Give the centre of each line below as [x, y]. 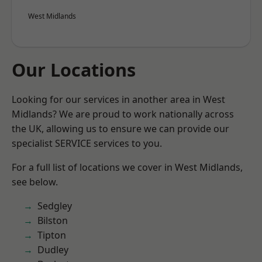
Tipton [52, 235]
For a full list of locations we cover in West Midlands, [127, 167]
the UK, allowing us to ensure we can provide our [120, 129]
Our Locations [74, 70]
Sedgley [55, 206]
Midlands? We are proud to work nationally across [123, 114]
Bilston [53, 220]
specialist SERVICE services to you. [87, 143]
